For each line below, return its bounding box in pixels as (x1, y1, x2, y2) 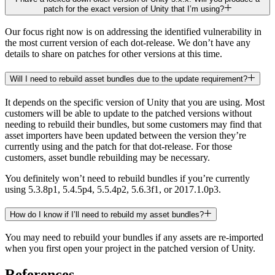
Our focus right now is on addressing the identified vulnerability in (5, 26, 261, 37)
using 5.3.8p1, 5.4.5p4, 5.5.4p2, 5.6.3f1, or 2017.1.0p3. (5, 184, 221, 195)
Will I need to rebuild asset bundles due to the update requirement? (10, 74, 247, 84)
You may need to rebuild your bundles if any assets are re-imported (5, 232, 263, 243)
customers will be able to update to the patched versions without (5, 107, 252, 118)
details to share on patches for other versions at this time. (5, 48, 222, 60)
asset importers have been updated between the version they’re (5, 130, 246, 141)
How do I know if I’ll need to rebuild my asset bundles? (10, 209, 204, 219)
